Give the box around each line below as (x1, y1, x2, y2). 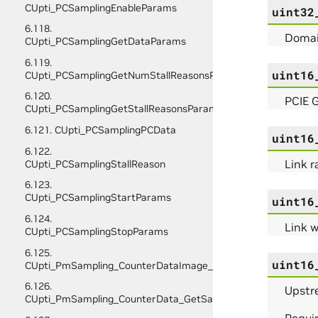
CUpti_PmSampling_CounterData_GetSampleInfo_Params (24, 292, 295, 306)
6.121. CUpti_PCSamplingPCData (24, 124, 176, 137)
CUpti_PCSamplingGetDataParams (24, 35, 186, 48)
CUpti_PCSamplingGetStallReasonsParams (24, 102, 223, 116)
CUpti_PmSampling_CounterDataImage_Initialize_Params (24, 258, 291, 272)
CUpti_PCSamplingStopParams (24, 224, 168, 238)
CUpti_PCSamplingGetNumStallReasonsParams (24, 68, 245, 82)
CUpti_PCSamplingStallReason (24, 157, 165, 170)
